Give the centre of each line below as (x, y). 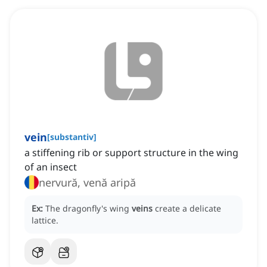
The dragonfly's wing (89, 209)
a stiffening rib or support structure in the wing (131, 153)
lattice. (45, 221)
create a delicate (188, 209)
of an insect (51, 167)
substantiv (72, 137)
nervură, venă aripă (87, 183)
